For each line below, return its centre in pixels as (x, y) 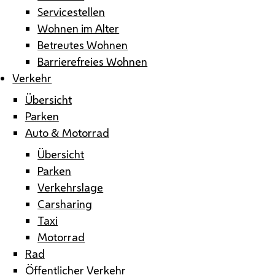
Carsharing (65, 203)
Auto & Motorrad (67, 132)
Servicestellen (72, 11)
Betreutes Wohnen (83, 45)
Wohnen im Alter (79, 28)
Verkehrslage (71, 187)
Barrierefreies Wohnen (93, 61)
